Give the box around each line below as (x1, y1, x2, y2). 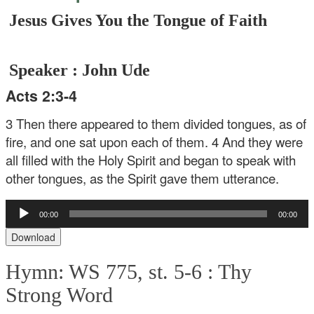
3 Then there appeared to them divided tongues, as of (6, 114, 307, 132)
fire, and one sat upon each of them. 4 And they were (6, 132, 303, 151)
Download (11, 230, 56, 245)
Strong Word (6, 283, 114, 307)
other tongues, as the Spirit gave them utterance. (6, 168, 280, 187)
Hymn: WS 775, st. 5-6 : (6, 260, 219, 284)
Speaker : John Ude (9, 61, 151, 79)
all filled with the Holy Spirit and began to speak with (6, 150, 296, 169)
